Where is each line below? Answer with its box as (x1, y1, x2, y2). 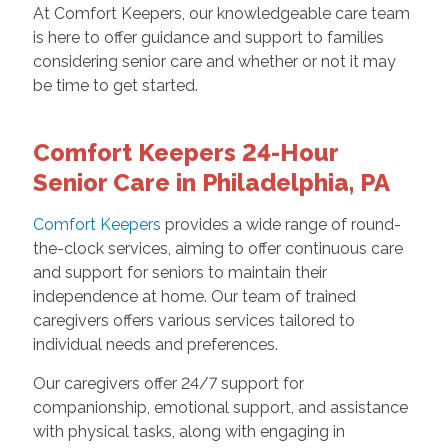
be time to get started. (32, 75, 198, 95)
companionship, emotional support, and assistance (32, 397, 408, 417)
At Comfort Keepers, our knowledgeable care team (32, 3, 410, 23)
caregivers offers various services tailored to (32, 310, 355, 330)
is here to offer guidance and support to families (32, 27, 384, 47)
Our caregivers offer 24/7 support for (32, 373, 304, 393)
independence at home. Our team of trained (32, 286, 356, 306)
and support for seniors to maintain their (32, 262, 327, 282)
